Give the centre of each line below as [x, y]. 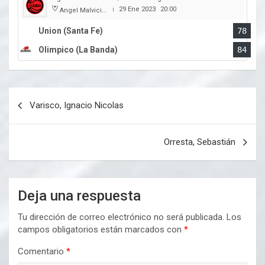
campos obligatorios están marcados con [101, 230]
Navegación [48, 96]
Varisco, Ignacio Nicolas [77, 106]
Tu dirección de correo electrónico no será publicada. [121, 217]
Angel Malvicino [81, 11]
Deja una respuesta [79, 196]
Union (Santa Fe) [71, 31]
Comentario [42, 252]
